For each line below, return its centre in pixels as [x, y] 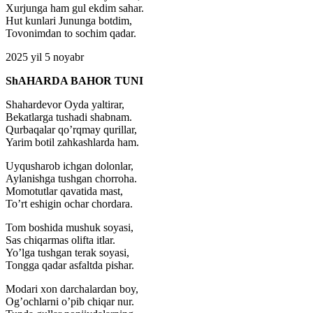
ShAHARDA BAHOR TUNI [74, 81]
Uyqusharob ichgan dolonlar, [70, 166]
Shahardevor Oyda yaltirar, [65, 105]
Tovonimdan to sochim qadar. [71, 34]
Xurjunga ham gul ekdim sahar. [75, 8]
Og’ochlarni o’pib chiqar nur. [70, 302]
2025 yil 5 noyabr [45, 57]
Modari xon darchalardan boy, [72, 289]
